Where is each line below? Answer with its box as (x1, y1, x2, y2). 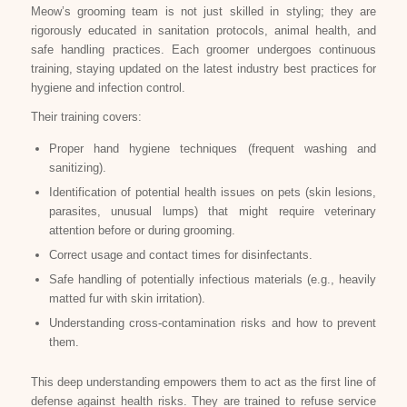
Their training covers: (30, 110, 142, 124)
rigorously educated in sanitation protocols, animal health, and (30, 24, 377, 38)
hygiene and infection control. (30, 81, 185, 95)
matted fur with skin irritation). (48, 292, 205, 306)
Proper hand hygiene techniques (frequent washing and (48, 142, 377, 156)
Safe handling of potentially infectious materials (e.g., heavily (48, 273, 377, 287)
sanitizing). (48, 161, 106, 175)
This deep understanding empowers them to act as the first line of (30, 375, 377, 390)
